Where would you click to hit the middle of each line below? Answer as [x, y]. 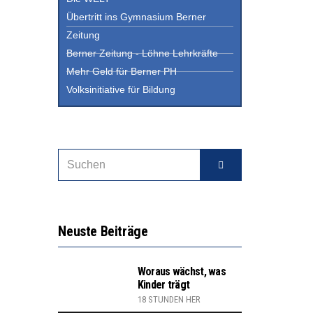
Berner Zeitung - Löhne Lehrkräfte [143, 53]
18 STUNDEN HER [169, 300]
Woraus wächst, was [181, 272]
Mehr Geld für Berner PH [122, 72]
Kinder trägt [163, 285]
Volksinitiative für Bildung [121, 90]
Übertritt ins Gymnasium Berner [137, 17]
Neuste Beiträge [103, 232]
